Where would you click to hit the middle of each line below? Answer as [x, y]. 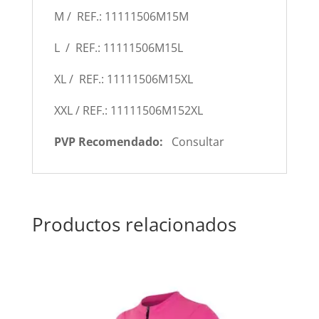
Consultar [198, 142]
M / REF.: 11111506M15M [121, 17]
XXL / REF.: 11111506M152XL [128, 111]
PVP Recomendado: [113, 142]
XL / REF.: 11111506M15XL [123, 79]
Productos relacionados [134, 225]
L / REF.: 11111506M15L [118, 48]
